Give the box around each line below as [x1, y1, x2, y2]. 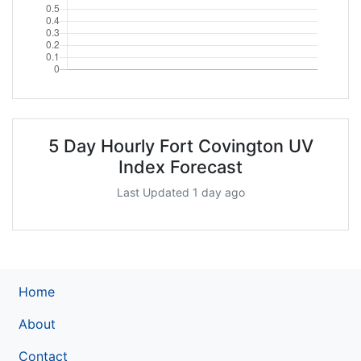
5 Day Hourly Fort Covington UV [48, 135, 313, 156]
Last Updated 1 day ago [116, 185, 245, 199]
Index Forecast [118, 156, 243, 177]
